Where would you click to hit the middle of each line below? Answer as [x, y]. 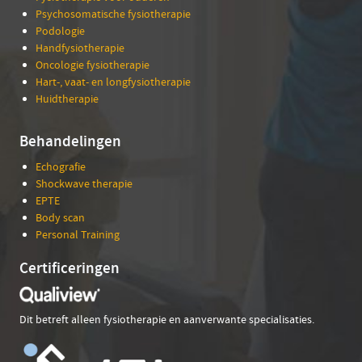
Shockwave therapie [84, 183]
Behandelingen [70, 141]
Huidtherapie [67, 99]
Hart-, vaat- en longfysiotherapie [113, 82]
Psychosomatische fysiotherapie [113, 14]
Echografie [61, 166]
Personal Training [78, 234]
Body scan [60, 217]
